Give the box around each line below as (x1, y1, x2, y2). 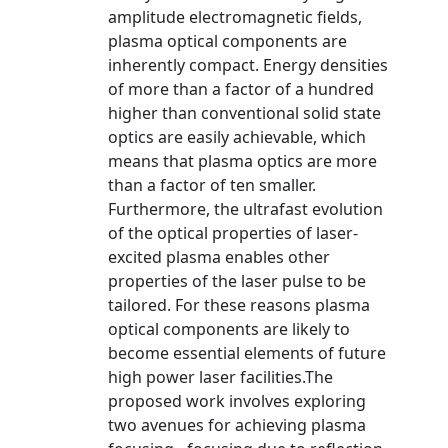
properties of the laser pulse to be (108, 270, 366, 292)
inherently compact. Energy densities (108, 54, 388, 76)
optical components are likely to (108, 318, 350, 340)
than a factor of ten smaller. (108, 174, 316, 196)
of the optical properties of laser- (108, 222, 358, 244)
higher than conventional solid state (108, 102, 381, 124)
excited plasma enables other (108, 246, 330, 268)
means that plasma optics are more (108, 150, 377, 172)
